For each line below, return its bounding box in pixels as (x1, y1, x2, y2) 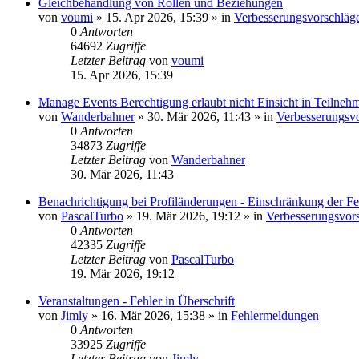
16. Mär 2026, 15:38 (101, 309, 205, 322)
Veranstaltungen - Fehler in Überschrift (38, 294, 235, 308)
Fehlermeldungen (231, 309, 319, 322)
